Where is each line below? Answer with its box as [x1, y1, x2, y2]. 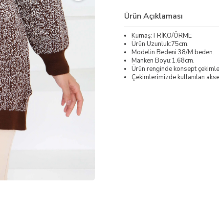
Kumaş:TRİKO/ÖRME [131, 31, 192, 40]
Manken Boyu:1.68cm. [131, 56, 195, 65]
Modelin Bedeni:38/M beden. [131, 47, 214, 57]
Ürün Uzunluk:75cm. [131, 39, 189, 48]
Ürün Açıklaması [124, 10, 183, 22]
